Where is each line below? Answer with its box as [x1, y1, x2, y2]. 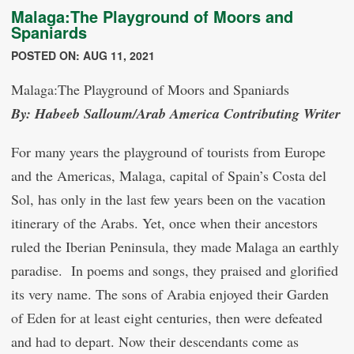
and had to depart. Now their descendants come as [11, 332, 299, 351]
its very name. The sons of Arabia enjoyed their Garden [11, 284, 329, 303]
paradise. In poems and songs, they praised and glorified [11, 261, 338, 280]
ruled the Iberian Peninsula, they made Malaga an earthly [11, 237, 339, 256]
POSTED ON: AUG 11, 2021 [11, 47, 155, 63]
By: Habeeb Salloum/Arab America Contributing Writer [11, 104, 341, 123]
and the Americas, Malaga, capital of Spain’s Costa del [11, 166, 326, 185]
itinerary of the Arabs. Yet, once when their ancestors [11, 213, 318, 232]
